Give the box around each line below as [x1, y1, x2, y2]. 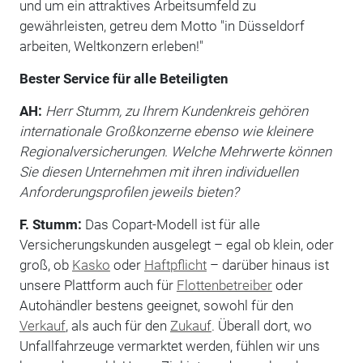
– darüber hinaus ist [206, 256, 329, 273]
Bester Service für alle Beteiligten [19, 70, 228, 87]
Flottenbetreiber [176, 276, 272, 293]
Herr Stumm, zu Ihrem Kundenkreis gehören [45, 102, 308, 119]
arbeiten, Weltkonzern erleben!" [19, 37, 203, 54]
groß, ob [19, 256, 72, 273]
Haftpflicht [143, 256, 207, 273]
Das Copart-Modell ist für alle [81, 216, 260, 233]
